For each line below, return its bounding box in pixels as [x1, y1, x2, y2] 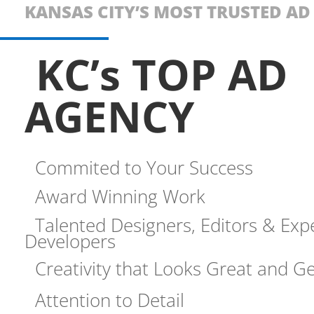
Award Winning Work [35, 183, 205, 209]
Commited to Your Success [35, 154, 253, 180]
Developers [25, 228, 116, 254]
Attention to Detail [35, 287, 184, 313]
